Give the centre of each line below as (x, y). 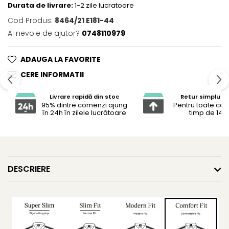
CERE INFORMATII (52, 74)
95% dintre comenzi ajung (84, 105)
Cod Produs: (30, 20)
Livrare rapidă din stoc (84, 97)
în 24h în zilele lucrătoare (84, 113)
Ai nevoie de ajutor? (44, 33)
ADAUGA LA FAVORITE (61, 59)
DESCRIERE (29, 169)
